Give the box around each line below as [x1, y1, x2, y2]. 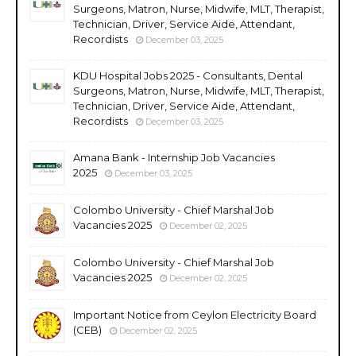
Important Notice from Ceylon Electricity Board [73, 308, 316, 321]
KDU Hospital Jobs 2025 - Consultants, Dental [73, 68, 303, 82]
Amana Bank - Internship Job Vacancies [73, 150, 275, 164]
